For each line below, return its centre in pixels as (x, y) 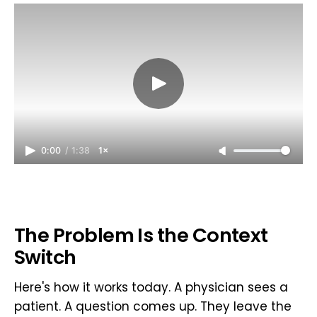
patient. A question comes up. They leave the (153, 307)
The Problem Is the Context (141, 236)
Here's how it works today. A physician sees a (151, 288)
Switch (45, 258)
